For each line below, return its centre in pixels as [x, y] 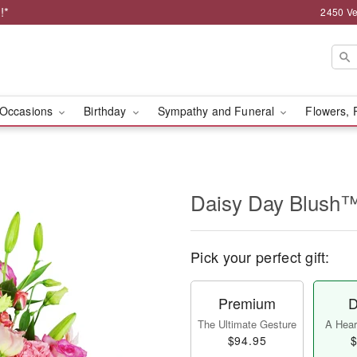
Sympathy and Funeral [218, 111]
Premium [247, 303]
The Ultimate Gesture [247, 324]
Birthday [107, 111]
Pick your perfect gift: [260, 257]
